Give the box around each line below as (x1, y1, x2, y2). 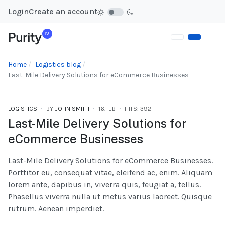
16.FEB (98, 105, 116, 113)
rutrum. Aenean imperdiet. (8, 204, 104, 214)
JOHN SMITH (55, 105, 89, 113)
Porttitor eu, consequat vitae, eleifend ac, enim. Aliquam (8, 168, 212, 178)
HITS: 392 (125, 105, 151, 113)
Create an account (29, 6, 97, 16)
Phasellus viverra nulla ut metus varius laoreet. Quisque (8, 192, 212, 202)
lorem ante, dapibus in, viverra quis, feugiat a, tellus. (8, 180, 201, 190)
